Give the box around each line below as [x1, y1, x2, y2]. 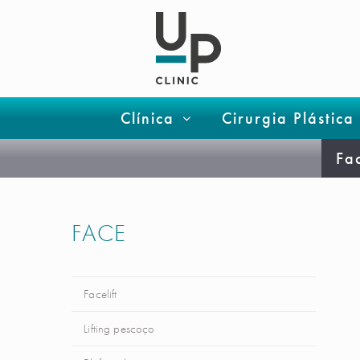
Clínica [120, 108, 174, 129]
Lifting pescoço [84, 321, 155, 337]
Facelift [84, 286, 117, 302]
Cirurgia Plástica [221, 108, 354, 129]
